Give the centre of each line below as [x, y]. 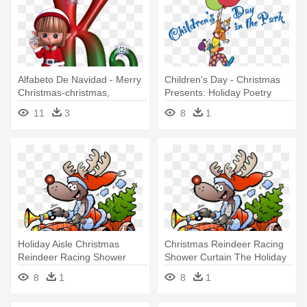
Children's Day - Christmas [222, 79]
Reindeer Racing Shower [72, 257]
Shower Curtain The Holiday [225, 257]
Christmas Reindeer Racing [224, 244]
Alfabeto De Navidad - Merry [79, 79]
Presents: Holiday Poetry [218, 92]
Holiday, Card [47, 105]
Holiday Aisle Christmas [69, 244]
